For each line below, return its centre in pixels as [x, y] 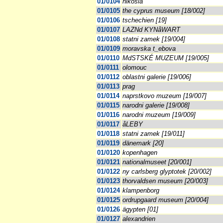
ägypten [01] [140, 210]
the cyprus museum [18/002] [164, 11]
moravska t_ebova [149, 49]
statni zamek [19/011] [154, 134]
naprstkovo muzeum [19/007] [165, 96]
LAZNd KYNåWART [151, 30]
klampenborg [141, 191]
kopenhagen [140, 153]
